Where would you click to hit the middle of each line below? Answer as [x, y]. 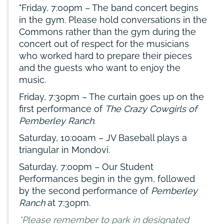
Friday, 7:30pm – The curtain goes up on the [112, 97]
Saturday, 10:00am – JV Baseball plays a [103, 138]
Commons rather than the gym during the [108, 32]
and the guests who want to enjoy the [100, 68]
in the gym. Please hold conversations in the [113, 20]
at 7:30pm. [68, 203]
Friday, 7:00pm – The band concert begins [110, 8]
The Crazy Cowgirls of [151, 109]
